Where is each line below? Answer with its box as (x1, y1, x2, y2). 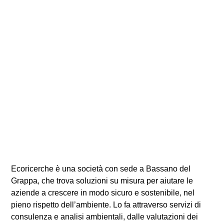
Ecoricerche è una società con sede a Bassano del (11, 164, 190, 173)
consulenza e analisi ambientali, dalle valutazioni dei (11, 212, 198, 221)
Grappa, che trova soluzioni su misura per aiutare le (11, 176, 193, 185)
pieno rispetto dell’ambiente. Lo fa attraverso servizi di (11, 200, 201, 209)
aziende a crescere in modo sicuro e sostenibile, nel (11, 188, 194, 197)
